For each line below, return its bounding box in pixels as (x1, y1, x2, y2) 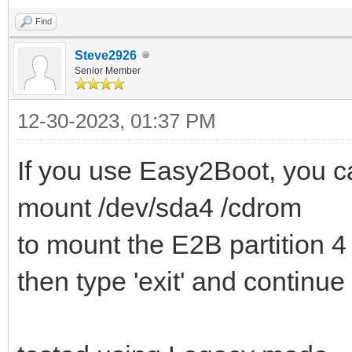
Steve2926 (75, 48, 137, 62)
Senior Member (75, 64, 141, 76)
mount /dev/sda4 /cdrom (17, 192, 302, 222)
